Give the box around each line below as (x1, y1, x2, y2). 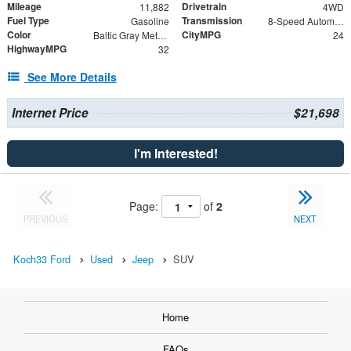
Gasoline (130, 14, 169, 28)
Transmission (182, 13, 242, 28)
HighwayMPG (7, 42, 67, 56)
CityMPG (182, 27, 221, 42)
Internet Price (11, 104, 89, 122)
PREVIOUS (24, 212, 68, 226)
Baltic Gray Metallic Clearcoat (157, 28, 167, 42)
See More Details (27, 69, 117, 85)
